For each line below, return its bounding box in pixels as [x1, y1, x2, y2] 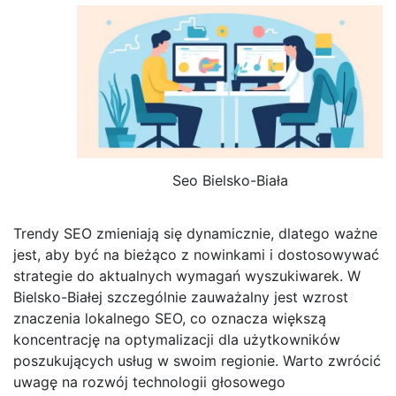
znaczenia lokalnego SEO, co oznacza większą [13, 309, 326, 328]
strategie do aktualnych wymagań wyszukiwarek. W [13, 267, 361, 286]
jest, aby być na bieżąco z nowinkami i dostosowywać [13, 246, 379, 264]
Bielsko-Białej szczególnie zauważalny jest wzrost [13, 288, 348, 307]
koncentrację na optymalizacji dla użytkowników [13, 331, 340, 349]
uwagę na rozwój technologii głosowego [13, 373, 286, 392]
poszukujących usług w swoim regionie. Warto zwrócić [13, 352, 381, 370]
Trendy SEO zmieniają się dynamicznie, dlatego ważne [13, 225, 377, 243]
